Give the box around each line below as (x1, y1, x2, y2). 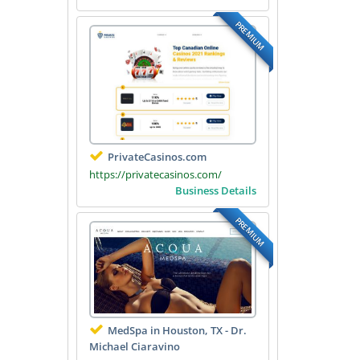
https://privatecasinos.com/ (88, 166, 222, 182)
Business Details (175, 182, 256, 198)
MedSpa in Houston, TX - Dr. (107, 323, 247, 338)
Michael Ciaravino (88, 339, 180, 354)
